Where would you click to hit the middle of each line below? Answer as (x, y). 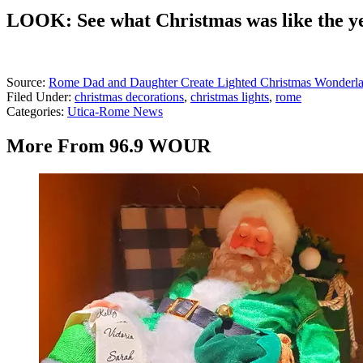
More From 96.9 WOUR (109, 146)
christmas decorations (129, 97)
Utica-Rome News (115, 112)
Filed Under (37, 97)
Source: (28, 83)
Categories (34, 112)
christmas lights (230, 97)
